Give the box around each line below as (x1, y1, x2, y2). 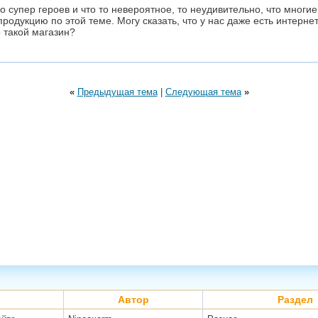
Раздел (278, 294, 313, 305)
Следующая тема (165, 87, 241, 97)
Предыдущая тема (77, 87, 158, 97)
